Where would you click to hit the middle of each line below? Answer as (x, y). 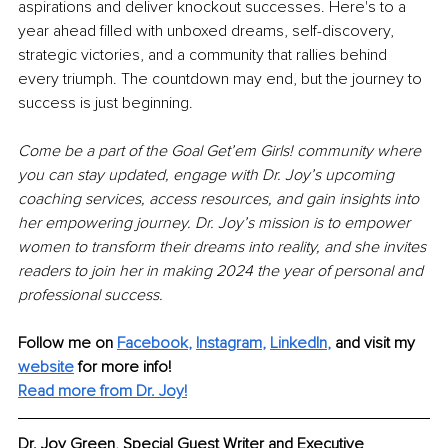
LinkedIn (298, 342)
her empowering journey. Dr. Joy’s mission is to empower (216, 222)
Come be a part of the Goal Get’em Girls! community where (221, 150)
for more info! (126, 366)
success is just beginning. (105, 102)
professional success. (90, 294)
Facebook (152, 342)
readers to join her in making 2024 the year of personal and (222, 270)
